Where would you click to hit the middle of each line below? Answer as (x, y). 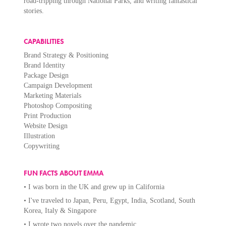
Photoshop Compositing (58, 106)
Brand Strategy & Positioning (66, 55)
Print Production (48, 116)
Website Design (46, 126)
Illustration (40, 136)
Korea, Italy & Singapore (60, 211)
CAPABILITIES (45, 42)
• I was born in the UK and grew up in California (94, 187)
